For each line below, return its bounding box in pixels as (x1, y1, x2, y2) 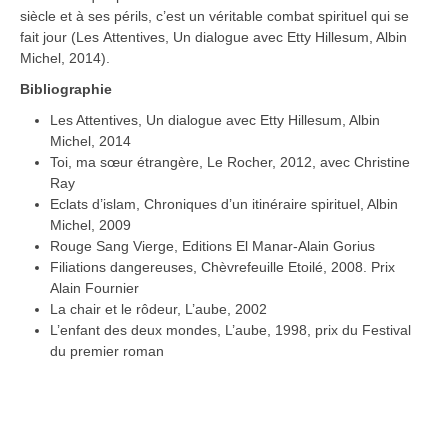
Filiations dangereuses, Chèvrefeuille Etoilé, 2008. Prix (50, 259, 395, 276)
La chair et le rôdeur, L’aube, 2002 (50, 301, 267, 318)
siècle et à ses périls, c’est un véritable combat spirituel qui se (20, 8, 409, 25)
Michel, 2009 (50, 217, 131, 234)
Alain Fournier (50, 280, 139, 297)
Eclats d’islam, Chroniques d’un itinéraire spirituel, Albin (50, 196, 398, 213)
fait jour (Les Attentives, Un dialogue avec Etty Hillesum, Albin (20, 29, 407, 46)
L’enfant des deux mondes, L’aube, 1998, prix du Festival (50, 322, 411, 339)
